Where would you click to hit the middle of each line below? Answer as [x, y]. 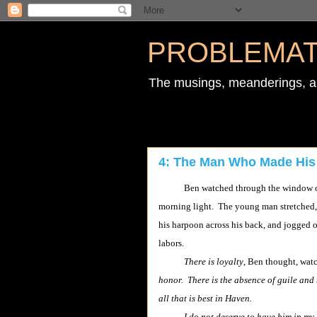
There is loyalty [214, 261]
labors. [171, 243]
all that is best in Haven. [205, 298]
